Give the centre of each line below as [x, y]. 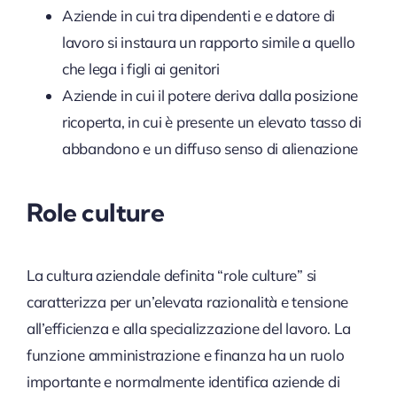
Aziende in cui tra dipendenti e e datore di [198, 15]
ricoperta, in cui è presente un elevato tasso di [211, 121]
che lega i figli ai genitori [140, 68]
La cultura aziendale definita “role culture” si [171, 276]
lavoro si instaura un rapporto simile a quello [208, 42]
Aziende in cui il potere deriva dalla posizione [210, 95]
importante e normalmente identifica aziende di [183, 382]
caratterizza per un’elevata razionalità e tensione [187, 302]
